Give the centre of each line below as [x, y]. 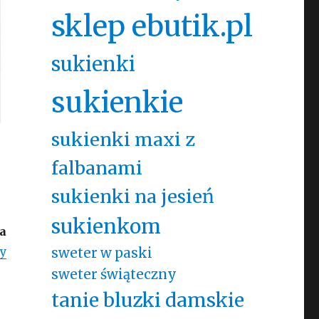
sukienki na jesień [132, 197]
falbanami [96, 168]
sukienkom [106, 226]
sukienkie [117, 103]
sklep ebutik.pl [152, 26]
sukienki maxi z [123, 140]
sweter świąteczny [114, 274]
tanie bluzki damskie [147, 300]
